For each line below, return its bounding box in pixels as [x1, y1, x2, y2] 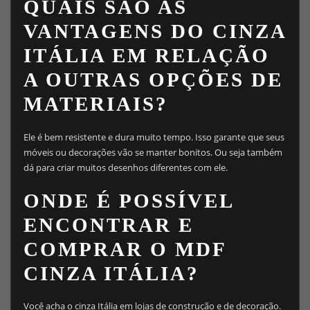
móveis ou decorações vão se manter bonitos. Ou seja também [23, 145, 282, 158]
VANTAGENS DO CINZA [23, 20, 286, 43]
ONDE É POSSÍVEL [23, 189, 233, 212]
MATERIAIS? [23, 93, 168, 116]
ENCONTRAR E [23, 213, 194, 236]
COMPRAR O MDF [23, 237, 226, 260]
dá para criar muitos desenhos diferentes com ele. [23, 161, 228, 174]
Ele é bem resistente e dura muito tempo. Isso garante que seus [23, 130, 284, 143]
